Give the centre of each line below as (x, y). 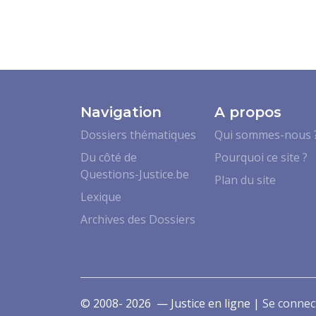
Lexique (101, 196)
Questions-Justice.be (135, 174)
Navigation (121, 112)
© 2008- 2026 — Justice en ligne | (171, 303)
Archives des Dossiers (138, 219)
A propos (248, 112)
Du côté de (109, 157)
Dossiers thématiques (138, 134)
